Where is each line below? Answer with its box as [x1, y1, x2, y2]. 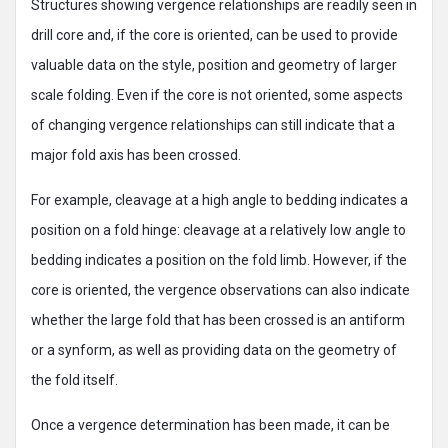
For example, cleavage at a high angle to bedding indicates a [31, 192, 408, 208]
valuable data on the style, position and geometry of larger [31, 57, 397, 73]
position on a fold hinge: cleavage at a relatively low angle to [31, 222, 406, 238]
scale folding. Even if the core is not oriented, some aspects [31, 87, 403, 103]
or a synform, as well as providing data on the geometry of [31, 342, 397, 358]
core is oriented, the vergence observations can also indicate [31, 282, 410, 298]
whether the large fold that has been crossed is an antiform [31, 312, 405, 328]
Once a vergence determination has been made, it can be [31, 417, 390, 433]
